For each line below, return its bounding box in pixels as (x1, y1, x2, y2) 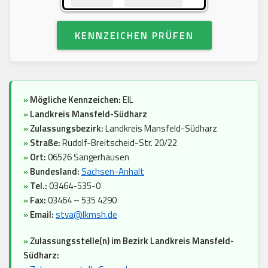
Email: (30, 208, 54, 222)
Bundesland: (30, 165, 80, 179)
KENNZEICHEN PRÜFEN (74, 28, 194, 43)
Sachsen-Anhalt (81, 165, 144, 179)
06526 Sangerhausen (46, 150, 129, 165)
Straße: (30, 136, 60, 150)
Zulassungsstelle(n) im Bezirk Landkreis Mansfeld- (30, 234, 234, 248)
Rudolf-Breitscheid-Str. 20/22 (60, 136, 177, 150)
